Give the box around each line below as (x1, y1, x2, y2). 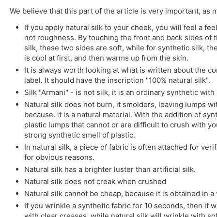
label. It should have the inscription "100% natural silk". (24, 76, 210, 85)
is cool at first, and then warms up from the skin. (24, 53, 188, 63)
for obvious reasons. (24, 153, 94, 162)
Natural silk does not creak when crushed (24, 177, 166, 186)
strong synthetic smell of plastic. (24, 130, 135, 140)
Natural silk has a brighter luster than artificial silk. (24, 165, 196, 174)
